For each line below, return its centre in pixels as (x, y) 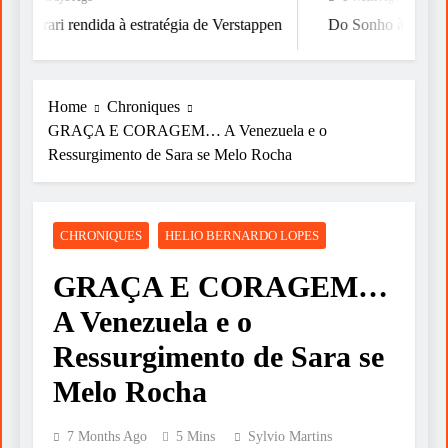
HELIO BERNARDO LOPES (242, 236)
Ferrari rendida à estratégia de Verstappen (133, 24)
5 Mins (195, 437)
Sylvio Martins (290, 437)
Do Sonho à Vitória (371, 24)
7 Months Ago (107, 437)
